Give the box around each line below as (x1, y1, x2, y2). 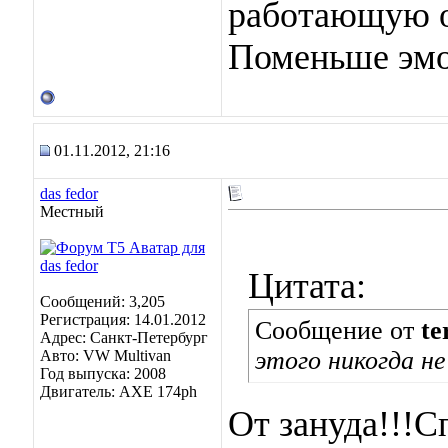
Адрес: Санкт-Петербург (40, 329, 208, 346)
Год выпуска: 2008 (40, 365, 166, 382)
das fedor (40, 185, 98, 202)
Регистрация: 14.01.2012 (40, 311, 206, 328)
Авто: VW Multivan (40, 347, 171, 364)
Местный (40, 203, 104, 220)
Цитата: (248, 266, 366, 306)
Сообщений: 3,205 (40, 293, 165, 310)
